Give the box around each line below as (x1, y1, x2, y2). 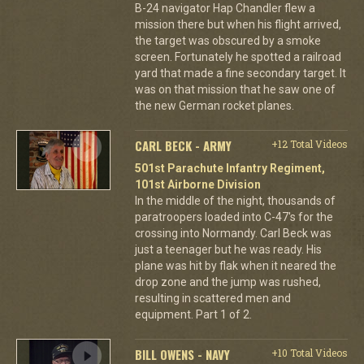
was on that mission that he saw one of (134, 82, 336, 96)
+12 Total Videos (271, 136, 348, 150)
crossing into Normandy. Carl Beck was (134, 226, 331, 240)
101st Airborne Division (134, 177, 261, 191)
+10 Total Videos (271, 345, 348, 359)
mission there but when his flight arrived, (134, 17, 341, 31)
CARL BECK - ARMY (134, 136, 232, 154)
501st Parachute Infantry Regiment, (134, 161, 325, 175)
